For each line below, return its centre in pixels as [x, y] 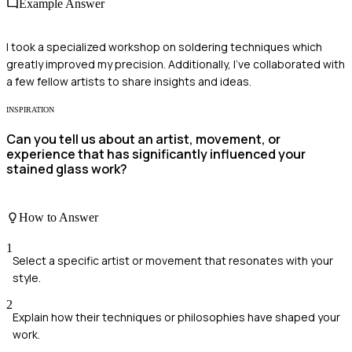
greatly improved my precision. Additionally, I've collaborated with [176, 64]
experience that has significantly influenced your [156, 154]
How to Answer [59, 217]
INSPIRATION [30, 110]
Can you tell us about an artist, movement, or [143, 139]
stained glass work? [67, 169]
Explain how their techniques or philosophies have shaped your [176, 317]
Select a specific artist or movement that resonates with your [173, 261]
